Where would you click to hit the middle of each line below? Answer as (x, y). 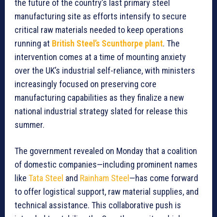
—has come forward (164, 178)
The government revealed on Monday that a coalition (106, 151)
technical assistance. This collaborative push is (98, 205)
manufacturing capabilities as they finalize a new (99, 98)
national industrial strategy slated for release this (101, 111)
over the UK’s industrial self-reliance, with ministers (105, 71)
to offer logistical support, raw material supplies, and (107, 192)
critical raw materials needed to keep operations (99, 30)
